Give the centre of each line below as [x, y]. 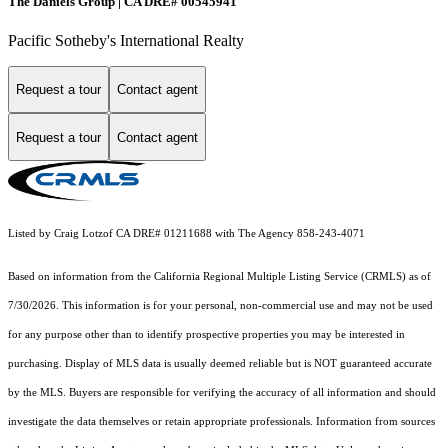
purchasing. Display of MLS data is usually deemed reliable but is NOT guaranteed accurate [220, 364]
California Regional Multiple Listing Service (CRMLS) [280, 277]
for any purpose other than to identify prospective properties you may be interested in [206, 335]
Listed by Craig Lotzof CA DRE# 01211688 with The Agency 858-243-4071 [186, 234]
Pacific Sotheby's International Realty [126, 40]
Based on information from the [81, 277]
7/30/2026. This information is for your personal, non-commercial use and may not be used [220, 306]
